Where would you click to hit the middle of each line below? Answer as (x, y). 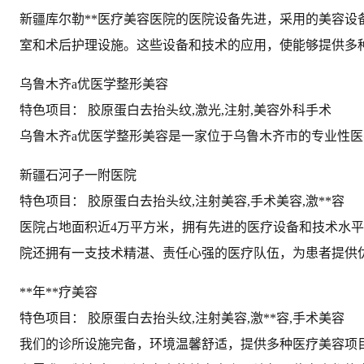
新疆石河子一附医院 (78, 175)
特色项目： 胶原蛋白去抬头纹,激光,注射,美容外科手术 (175, 110)
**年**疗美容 (58, 292)
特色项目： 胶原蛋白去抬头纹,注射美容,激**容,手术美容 (182, 318)
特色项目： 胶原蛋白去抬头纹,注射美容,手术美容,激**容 (182, 201)
